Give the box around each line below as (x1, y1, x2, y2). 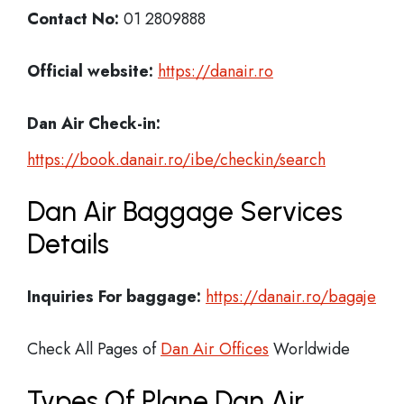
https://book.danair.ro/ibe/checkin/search (27, 148, 326, 171)
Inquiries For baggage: (27, 285, 201, 308)
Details (27, 227, 109, 261)
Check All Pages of (27, 337, 161, 361)
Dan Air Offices (161, 337, 269, 361)
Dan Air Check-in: (27, 112, 161, 135)
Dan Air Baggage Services (27, 195, 343, 228)
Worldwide (269, 337, 350, 361)
